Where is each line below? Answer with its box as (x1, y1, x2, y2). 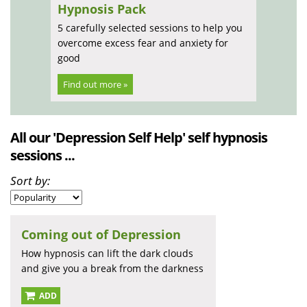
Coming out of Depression (21, 226, 181, 243)
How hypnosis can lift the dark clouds (21, 247, 193, 260)
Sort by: (10, 173, 50, 189)
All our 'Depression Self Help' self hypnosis (10, 128, 267, 147)
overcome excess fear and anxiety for (58, 36, 228, 50)
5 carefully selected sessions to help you (58, 21, 243, 35)
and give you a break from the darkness (21, 262, 204, 275)
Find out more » (63, 78, 127, 91)
